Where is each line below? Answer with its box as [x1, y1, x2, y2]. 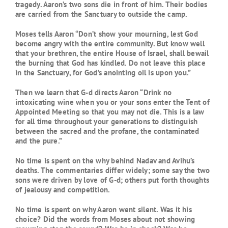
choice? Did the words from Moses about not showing [15, 214, 195, 224]
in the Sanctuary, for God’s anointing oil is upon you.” [15, 68, 191, 77]
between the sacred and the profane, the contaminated [15, 126, 199, 136]
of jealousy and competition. [15, 185, 110, 194]
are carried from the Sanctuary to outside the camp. [15, 9, 188, 19]
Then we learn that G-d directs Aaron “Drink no [15, 88, 172, 97]
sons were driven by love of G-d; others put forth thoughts [15, 175, 210, 185]
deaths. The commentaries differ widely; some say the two [15, 165, 210, 175]
